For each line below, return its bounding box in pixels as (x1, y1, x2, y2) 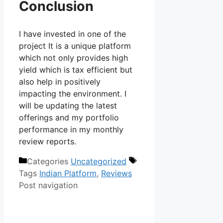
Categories (27, 156, 71, 166)
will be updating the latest (19, 100, 117, 111)
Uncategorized (71, 156, 126, 166)
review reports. (19, 136, 76, 146)
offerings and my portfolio (19, 112, 119, 122)
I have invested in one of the (19, 28, 126, 39)
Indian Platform (39, 168, 97, 178)
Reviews (101, 168, 132, 178)
